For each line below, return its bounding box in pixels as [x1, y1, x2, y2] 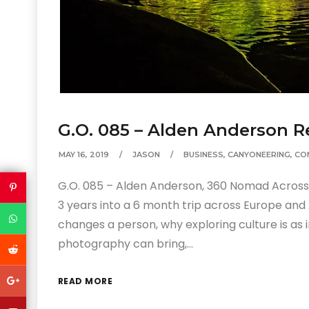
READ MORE [57, 275, 113, 287]
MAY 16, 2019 [58, 150, 109, 159]
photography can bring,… [57, 236, 193, 252]
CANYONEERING [227, 150, 290, 159]
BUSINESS [183, 150, 223, 159]
